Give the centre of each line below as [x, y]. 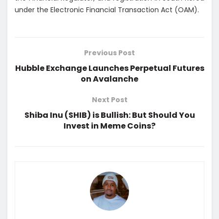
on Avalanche [109, 79]
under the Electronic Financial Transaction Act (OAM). [107, 10]
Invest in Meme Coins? [109, 126]
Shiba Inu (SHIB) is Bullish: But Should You [109, 115]
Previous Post [109, 53]
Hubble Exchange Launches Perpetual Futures [109, 68]
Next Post [109, 100]
